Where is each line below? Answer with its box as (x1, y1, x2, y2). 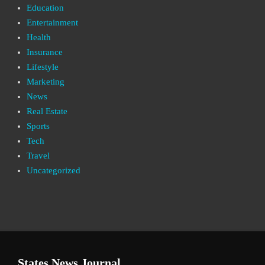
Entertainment (27, 17, 78, 27)
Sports (27, 121, 50, 131)
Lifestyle (27, 62, 59, 72)
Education (27, 2, 64, 12)
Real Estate (27, 106, 67, 116)
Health (27, 32, 51, 42)
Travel (27, 150, 50, 160)
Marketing (27, 76, 64, 86)
